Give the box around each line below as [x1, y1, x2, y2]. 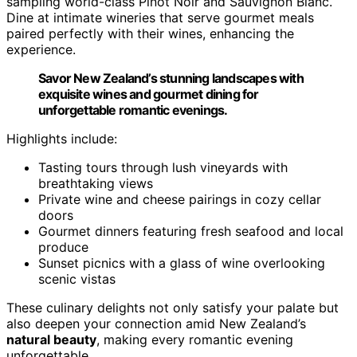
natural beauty [6, 331, 96, 347]
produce [38, 238, 88, 255]
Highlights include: [6, 130, 117, 147]
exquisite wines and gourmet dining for [38, 85, 259, 102]
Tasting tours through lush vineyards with [38, 159, 288, 175]
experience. [6, 41, 76, 57]
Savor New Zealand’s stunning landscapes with [38, 69, 304, 86]
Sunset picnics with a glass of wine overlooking [38, 254, 325, 271]
